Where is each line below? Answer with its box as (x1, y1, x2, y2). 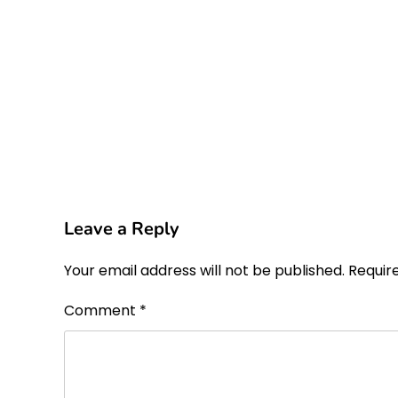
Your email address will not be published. (64, 260, 345, 282)
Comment (64, 300, 139, 322)
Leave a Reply (64, 217, 179, 242)
